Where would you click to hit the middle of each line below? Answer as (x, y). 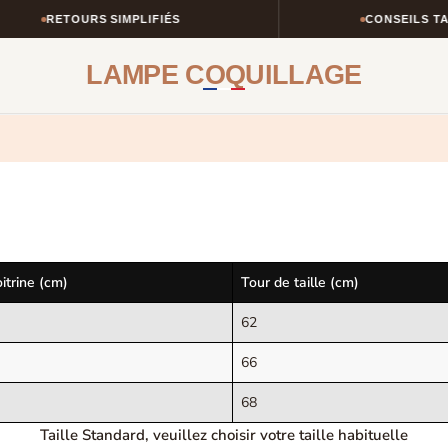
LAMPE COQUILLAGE (224, 74)
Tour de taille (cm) (299, 282)
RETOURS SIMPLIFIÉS (102, 19)
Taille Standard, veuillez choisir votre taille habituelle (224, 435)
